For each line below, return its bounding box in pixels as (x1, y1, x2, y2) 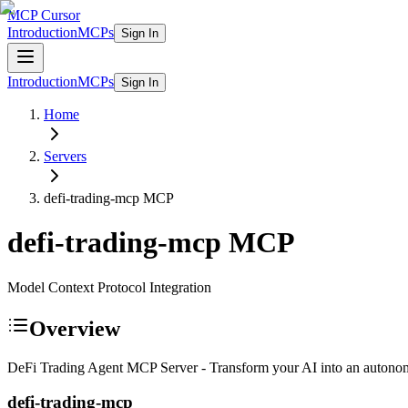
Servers (44, 148, 87, 164)
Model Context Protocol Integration (7, 279, 211, 295)
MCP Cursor (7, 7, 80, 23)
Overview (29, 316, 120, 341)
